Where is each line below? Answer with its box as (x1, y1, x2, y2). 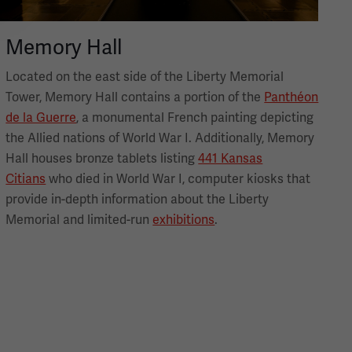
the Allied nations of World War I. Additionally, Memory (5, 130, 315, 147)
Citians (5, 171, 46, 188)
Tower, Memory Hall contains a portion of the (5, 90, 265, 106)
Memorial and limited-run (5, 212, 153, 229)
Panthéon (264, 90, 319, 106)
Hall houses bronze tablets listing (5, 151, 199, 167)
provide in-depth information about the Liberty (5, 192, 269, 208)
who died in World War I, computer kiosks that (46, 171, 311, 188)
